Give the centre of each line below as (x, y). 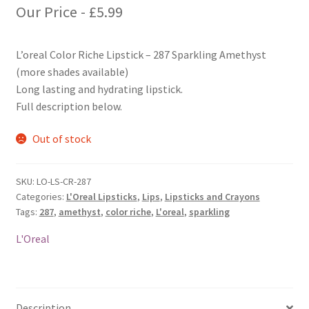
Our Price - (52, 11)
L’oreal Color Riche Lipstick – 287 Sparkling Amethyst (141, 54)
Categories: (41, 196)
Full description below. (69, 106)
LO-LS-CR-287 (63, 181)
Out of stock (62, 139)
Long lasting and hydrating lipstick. (99, 89)
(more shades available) (72, 71)
